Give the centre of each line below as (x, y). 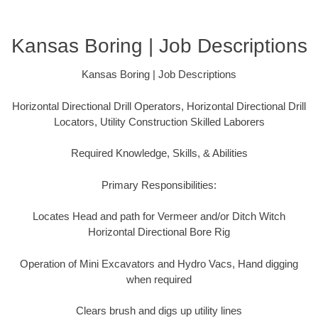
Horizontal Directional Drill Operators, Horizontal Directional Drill (159, 106)
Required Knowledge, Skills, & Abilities (159, 153)
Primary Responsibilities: (159, 185)
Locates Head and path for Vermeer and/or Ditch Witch (159, 216)
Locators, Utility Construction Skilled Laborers (159, 121)
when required (159, 279)
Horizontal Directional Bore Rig (159, 232)
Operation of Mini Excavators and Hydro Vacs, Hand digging (159, 263)
